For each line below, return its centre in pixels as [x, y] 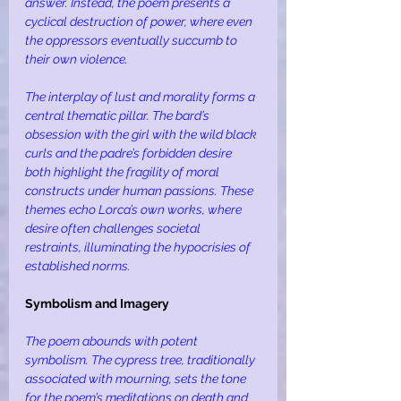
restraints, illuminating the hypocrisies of [139, 247]
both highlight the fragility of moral [124, 172]
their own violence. [77, 60]
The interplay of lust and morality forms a [141, 97]
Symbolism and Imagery [97, 304]
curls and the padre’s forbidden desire [130, 154]
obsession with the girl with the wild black [142, 135]
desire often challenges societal [114, 229]
